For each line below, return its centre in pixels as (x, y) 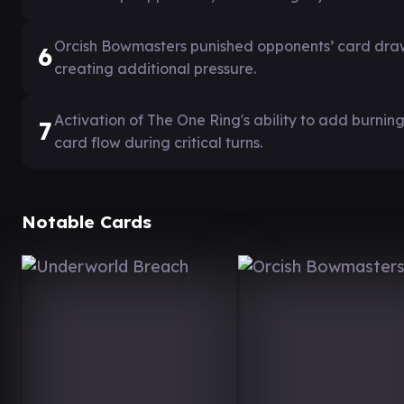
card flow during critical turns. (158, 142)
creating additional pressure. (155, 68)
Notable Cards (87, 221)
